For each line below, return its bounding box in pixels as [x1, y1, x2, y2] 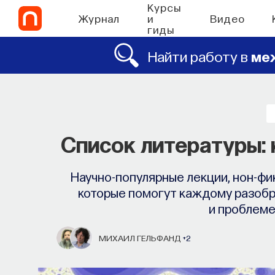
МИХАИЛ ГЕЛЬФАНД [99, 233, 183, 242]
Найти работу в [148, 46, 252, 64]
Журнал [78, 12, 120, 25]
